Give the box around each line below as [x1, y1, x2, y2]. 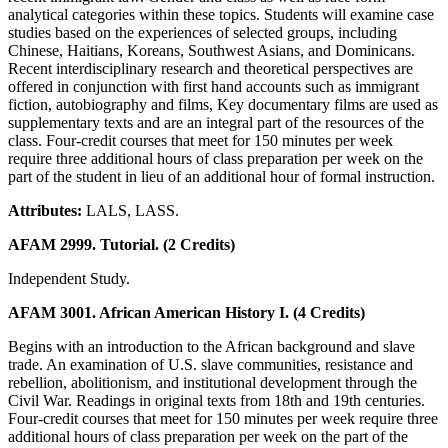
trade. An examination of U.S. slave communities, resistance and [8, 355, 413, 373]
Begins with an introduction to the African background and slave [8, 337, 415, 355]
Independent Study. [8, 269, 130, 287]
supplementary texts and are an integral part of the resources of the [8, 113, 424, 131]
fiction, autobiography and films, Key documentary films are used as [8, 95, 438, 113]
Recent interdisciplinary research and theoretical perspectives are [8, 59, 413, 77]
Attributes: [8, 201, 86, 219]
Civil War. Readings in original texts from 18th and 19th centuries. [8, 391, 425, 409]
